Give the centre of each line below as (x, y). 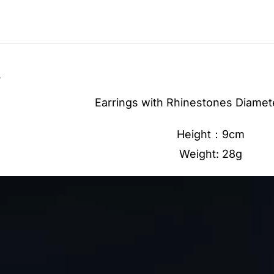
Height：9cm (210, 134)
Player (175, 204)
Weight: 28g (210, 154)
